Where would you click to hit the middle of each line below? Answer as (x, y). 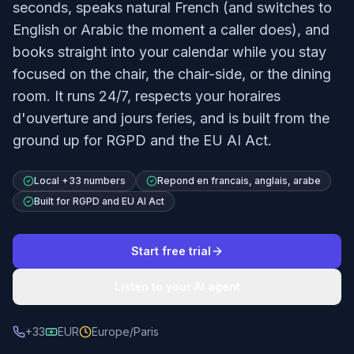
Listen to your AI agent (177, 286)
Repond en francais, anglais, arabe (239, 181)
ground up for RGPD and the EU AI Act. (142, 140)
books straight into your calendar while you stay (169, 52)
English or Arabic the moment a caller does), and (171, 30)
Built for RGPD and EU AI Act (99, 201)
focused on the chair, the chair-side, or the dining (172, 74)
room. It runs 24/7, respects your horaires (147, 96)
